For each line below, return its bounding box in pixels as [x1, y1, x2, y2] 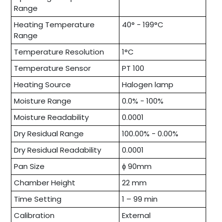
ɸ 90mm [122, 161, 152, 171]
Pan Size [14, 161, 45, 171]
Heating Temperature [14, 19, 95, 30]
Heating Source [14, 79, 71, 90]
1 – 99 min [122, 193, 158, 204]
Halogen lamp [122, 79, 173, 90]
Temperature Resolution [14, 46, 104, 57]
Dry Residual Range [14, 128, 84, 139]
